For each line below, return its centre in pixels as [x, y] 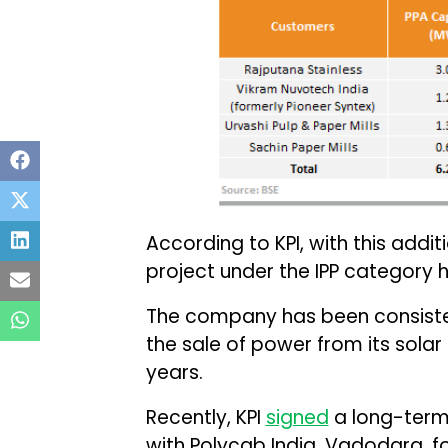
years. [174, 372]
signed [297, 417]
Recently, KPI [205, 417]
